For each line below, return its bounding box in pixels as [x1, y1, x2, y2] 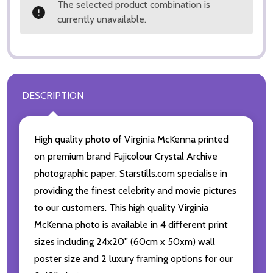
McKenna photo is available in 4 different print [34, 219, 228, 231]
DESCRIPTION [22, 90, 83, 102]
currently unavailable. [57, 13, 146, 26]
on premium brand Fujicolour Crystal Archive [34, 151, 218, 163]
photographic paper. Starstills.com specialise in [34, 168, 227, 180]
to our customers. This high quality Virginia [34, 202, 208, 214]
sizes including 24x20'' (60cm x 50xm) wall [34, 236, 215, 248]
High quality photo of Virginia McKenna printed [34, 133, 229, 146]
